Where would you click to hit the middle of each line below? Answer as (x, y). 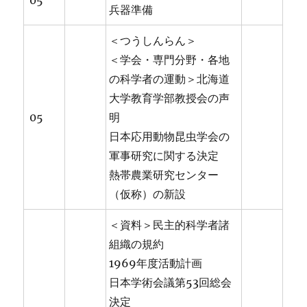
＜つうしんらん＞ (153, 41)
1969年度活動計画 (156, 263)
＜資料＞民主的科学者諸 (170, 225)
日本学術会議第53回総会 (171, 283)
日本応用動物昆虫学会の (170, 137)
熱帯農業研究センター (164, 175)
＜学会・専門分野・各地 (170, 60)
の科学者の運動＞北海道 (170, 79)
